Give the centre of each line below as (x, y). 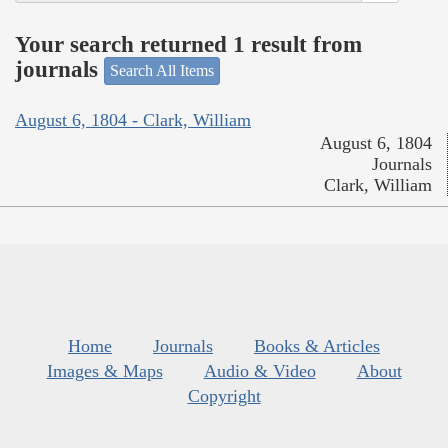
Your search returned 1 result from (188, 44)
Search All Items (162, 71)
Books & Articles (317, 345)
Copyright (224, 395)
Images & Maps (104, 370)
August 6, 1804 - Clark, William (133, 119)
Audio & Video (259, 370)
